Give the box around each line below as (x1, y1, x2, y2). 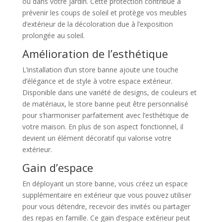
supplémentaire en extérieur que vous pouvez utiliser (22, 190, 191, 200)
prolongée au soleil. (22, 31, 85, 40)
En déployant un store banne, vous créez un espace (22, 179, 188, 188)
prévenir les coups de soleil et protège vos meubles (22, 8, 187, 17)
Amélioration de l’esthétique (22, 46, 168, 61)
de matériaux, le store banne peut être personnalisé (22, 99, 188, 109)
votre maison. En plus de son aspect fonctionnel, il (22, 122, 183, 131)
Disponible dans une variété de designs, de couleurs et (22, 88, 197, 97)
